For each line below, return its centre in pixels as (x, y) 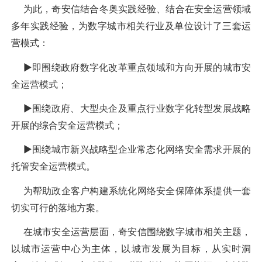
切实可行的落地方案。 (58, 207)
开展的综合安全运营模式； (67, 125)
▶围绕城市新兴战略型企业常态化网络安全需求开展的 (131, 149)
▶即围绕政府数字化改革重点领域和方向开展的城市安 (131, 67)
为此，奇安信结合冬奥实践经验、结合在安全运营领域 (131, 9)
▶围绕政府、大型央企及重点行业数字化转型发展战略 (131, 108)
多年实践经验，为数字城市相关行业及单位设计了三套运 (131, 26)
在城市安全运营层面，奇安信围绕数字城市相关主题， (131, 232)
